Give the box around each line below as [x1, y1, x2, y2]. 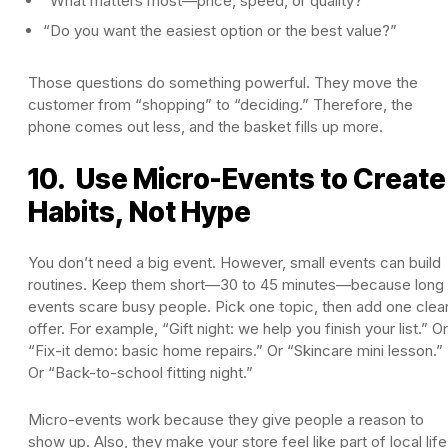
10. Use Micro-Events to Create [28, 161, 446, 196]
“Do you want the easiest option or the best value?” [43, 20, 397, 40]
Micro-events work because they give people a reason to [28, 409, 424, 429]
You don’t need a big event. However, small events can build [28, 252, 441, 272]
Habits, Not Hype [28, 194, 251, 229]
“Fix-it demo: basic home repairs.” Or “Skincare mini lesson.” [28, 340, 443, 360]
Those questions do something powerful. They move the [28, 72, 418, 92]
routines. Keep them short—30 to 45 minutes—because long [28, 274, 444, 294]
